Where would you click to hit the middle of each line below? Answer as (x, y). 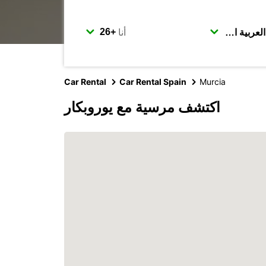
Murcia (213, 82)
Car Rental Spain (153, 82)
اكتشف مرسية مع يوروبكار (142, 107)
